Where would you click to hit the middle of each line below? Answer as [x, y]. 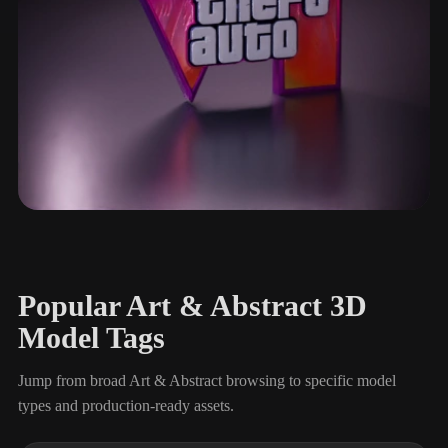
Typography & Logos [114, 233]
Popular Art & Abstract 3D [192, 305]
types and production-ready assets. [126, 405]
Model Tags [91, 337]
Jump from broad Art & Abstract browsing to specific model [207, 380]
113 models [72, 253]
